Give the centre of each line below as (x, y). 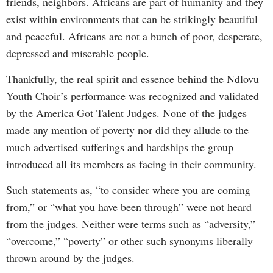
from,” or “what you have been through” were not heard (129, 207)
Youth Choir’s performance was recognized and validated (133, 95)
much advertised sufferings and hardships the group (120, 147)
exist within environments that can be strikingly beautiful (132, 19)
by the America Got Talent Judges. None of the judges (126, 112)
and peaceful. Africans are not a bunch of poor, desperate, (134, 36)
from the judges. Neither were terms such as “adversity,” (131, 224)
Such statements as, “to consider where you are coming (128, 190)
